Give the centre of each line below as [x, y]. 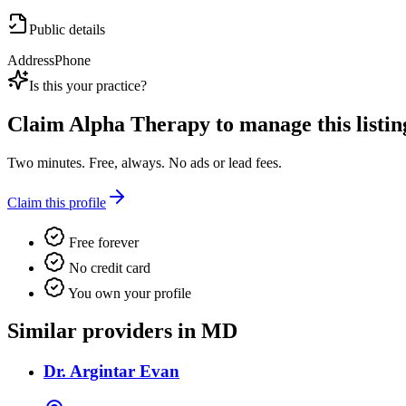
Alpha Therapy [140, 124]
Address [31, 60]
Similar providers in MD [122, 331]
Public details [67, 29]
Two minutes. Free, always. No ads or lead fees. [145, 162]
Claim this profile [57, 202]
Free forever [102, 242]
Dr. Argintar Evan [111, 372]
